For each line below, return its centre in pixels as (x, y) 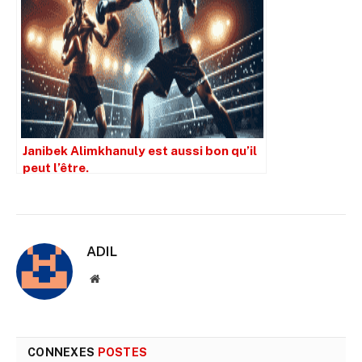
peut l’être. (56, 168)
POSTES (122, 353)
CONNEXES (63, 353)
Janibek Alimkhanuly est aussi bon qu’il (140, 151)
